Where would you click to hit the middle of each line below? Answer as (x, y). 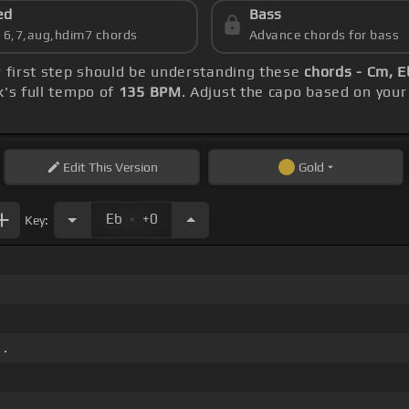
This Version (121, 168)
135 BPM (150, 92)
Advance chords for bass (324, 35)
